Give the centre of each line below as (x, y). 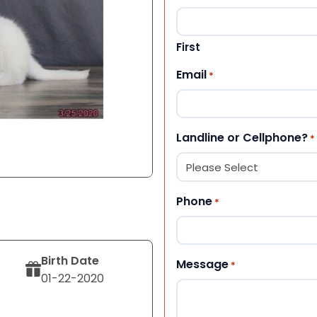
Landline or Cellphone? (242, 137)
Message (202, 264)
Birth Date (70, 260)
